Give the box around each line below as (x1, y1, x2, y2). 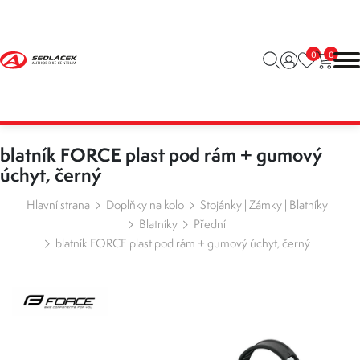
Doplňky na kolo (106, 197, 184, 212)
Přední (194, 216, 226, 231)
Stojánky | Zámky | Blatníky (200, 197, 328, 212)
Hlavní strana (27, 197, 90, 212)
